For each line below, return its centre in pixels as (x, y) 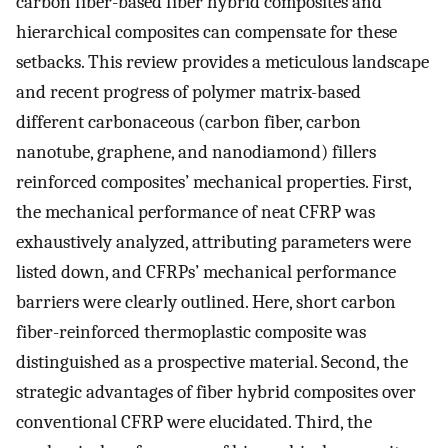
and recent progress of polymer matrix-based (188, 92)
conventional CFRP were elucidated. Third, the (194, 422)
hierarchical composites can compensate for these (206, 32)
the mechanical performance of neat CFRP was (195, 212)
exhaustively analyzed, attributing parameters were (213, 242)
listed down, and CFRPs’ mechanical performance (206, 272)
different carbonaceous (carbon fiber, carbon (188, 122)
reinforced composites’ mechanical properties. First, (213, 182)
